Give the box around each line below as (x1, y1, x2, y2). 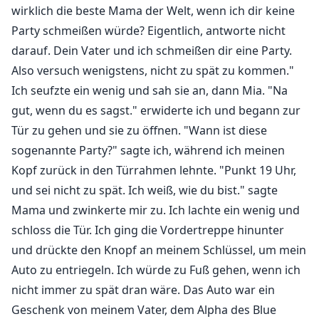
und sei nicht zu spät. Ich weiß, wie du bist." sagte (11, 182, 278, 199)
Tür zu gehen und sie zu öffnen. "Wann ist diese (11, 122, 267, 139)
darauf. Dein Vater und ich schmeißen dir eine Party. (11, 43, 292, 59)
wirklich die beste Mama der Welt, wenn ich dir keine (11, 3, 295, 19)
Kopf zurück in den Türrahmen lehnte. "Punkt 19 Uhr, (11, 162, 296, 179)
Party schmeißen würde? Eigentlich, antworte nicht (11, 23, 286, 39)
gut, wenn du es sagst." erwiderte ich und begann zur (11, 103, 300, 119)
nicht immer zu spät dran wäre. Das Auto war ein (11, 282, 275, 298)
